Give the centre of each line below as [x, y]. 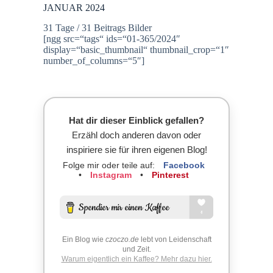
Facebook [184, 165]
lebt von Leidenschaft [175, 240]
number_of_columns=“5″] [94, 61]
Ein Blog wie [83, 240]
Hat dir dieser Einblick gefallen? [136, 121]
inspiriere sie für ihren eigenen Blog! [136, 150]
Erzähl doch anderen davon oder [136, 135]
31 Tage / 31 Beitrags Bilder [98, 28]
